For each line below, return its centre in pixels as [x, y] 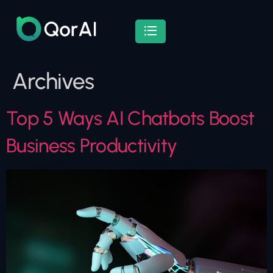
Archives [53, 81]
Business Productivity [92, 145]
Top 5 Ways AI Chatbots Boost [130, 118]
